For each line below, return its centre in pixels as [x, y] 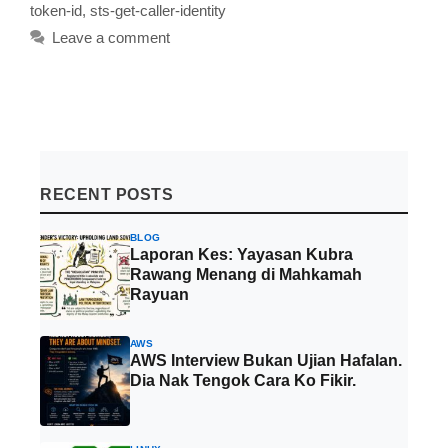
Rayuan [159, 294]
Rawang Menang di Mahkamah [246, 274]
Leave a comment [111, 37]
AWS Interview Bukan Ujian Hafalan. [266, 360]
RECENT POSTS [106, 194]
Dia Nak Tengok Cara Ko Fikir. [243, 380]
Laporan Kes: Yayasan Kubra [241, 254]
